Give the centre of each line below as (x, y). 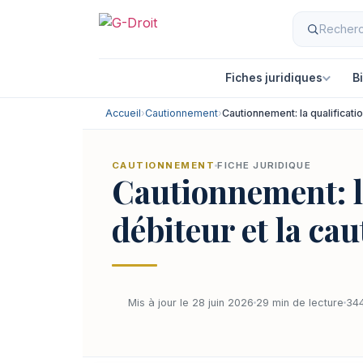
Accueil (123, 113)
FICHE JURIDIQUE (264, 165)
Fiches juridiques (273, 77)
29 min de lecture (300, 302)
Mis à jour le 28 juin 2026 (191, 302)
